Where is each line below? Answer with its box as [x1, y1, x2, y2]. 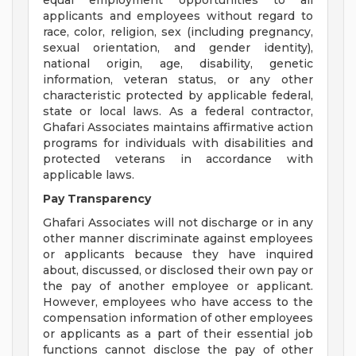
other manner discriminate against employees [43, 231, 313, 246]
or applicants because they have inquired [43, 247, 313, 262]
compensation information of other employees [43, 311, 313, 326]
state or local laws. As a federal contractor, [43, 104, 313, 119]
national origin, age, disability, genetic [43, 56, 313, 72]
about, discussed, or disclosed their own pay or [43, 263, 313, 278]
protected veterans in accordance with [43, 152, 313, 167]
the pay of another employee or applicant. [43, 279, 313, 294]
